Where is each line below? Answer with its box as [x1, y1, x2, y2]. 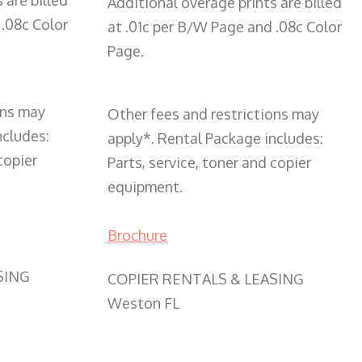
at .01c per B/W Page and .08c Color [107, 18, 342, 36]
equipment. [107, 178, 183, 196]
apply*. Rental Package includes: [107, 129, 323, 148]
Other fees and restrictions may [107, 105, 319, 124]
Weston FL [107, 294, 179, 313]
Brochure [107, 226, 167, 245]
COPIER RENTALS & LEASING [107, 270, 304, 288]
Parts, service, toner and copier [107, 154, 311, 172]
